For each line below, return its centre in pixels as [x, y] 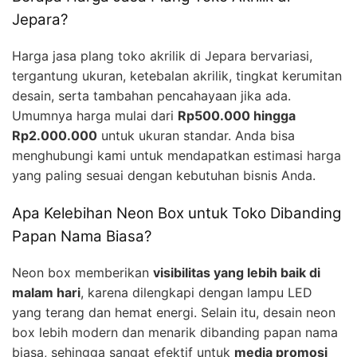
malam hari [46, 292]
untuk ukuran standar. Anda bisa [196, 136]
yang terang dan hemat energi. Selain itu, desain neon [174, 312]
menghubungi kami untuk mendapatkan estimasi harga [177, 156]
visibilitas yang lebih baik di [237, 272]
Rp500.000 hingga [237, 116]
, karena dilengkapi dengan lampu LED [196, 292]
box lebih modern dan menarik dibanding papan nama [175, 332]
